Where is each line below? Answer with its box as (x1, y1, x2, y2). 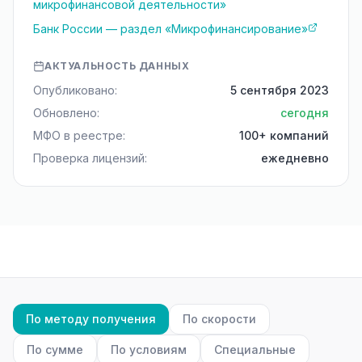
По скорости (183, 312, 256, 326)
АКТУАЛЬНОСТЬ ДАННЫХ (44, 60, 190, 72)
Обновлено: (33, 106, 99, 120)
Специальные (214, 343, 296, 356)
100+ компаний (239, 128, 329, 142)
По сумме (27, 343, 83, 356)
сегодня (280, 106, 329, 120)
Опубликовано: (33, 83, 117, 97)
